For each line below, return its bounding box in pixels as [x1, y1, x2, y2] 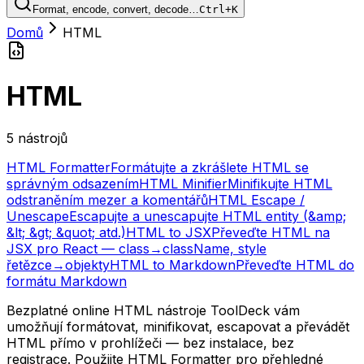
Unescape [6, 207, 69, 224]
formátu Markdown [6, 272, 127, 289]
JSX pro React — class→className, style [6, 240, 266, 257]
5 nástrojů [6, 129, 67, 146]
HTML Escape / [208, 191, 305, 208]
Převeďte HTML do [236, 256, 354, 273]
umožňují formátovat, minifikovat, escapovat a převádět [6, 318, 349, 335]
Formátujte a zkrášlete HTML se [110, 158, 309, 175]
